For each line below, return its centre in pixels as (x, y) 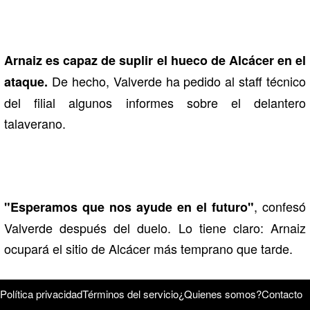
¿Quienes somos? (220, 294)
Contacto (282, 294)
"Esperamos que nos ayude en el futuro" (129, 207)
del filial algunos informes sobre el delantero (155, 103)
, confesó (280, 207)
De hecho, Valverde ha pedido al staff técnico (177, 81)
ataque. (26, 82)
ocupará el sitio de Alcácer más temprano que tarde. (150, 249)
